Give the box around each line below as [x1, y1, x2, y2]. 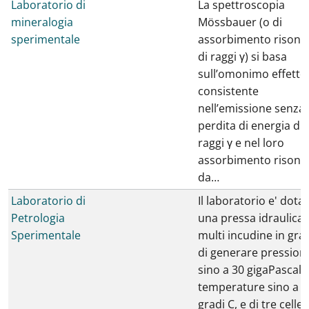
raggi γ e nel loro [198, 135, 284, 150]
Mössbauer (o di [198, 14, 282, 30]
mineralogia [11, 14, 73, 30]
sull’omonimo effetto [198, 66, 307, 81]
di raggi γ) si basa [198, 49, 287, 64]
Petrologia [11, 210, 65, 226]
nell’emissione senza [198, 101, 305, 116]
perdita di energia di [198, 118, 303, 133]
